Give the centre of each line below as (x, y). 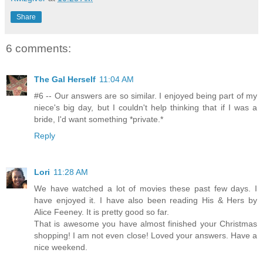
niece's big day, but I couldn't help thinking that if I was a (146, 107)
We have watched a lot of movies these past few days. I (146, 188)
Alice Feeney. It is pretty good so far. (102, 212)
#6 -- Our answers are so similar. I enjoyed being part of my (146, 95)
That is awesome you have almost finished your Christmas (146, 223)
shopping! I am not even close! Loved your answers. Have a (146, 235)
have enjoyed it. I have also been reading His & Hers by (146, 200)
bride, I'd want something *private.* (99, 119)
